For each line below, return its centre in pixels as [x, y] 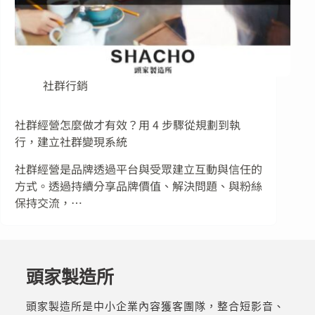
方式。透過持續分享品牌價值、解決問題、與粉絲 [139, 186]
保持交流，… [49, 203]
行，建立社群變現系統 [71, 142]
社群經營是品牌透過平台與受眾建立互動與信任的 [139, 169]
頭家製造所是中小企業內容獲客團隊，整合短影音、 [155, 307]
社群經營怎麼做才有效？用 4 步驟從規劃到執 [128, 125]
